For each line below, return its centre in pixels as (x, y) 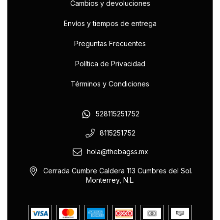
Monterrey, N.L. (110, 180)
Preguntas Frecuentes (110, 43)
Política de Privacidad (110, 64)
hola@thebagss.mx (118, 152)
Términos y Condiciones (110, 84)
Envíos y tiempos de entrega (110, 23)
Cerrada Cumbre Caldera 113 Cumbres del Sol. (118, 171)
